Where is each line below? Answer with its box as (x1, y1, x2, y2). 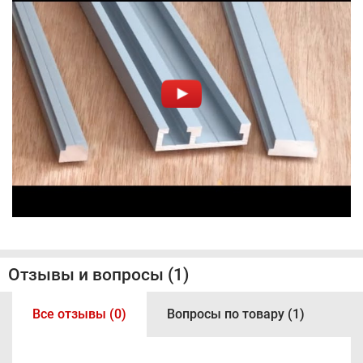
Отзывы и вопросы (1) (8, 265, 189, 284)
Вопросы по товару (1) (167, 306, 305, 322)
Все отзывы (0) (32, 306, 126, 322)
